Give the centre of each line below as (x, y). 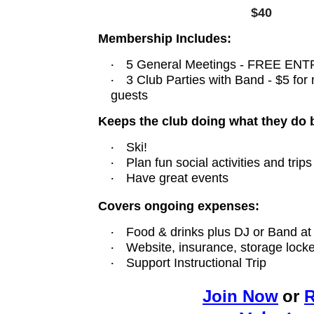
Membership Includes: (165, 38)
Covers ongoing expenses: (179, 206)
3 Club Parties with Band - (201, 80)
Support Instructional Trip (196, 262)
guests (129, 95)
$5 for (293, 80)
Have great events (177, 178)
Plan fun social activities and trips (219, 162)
